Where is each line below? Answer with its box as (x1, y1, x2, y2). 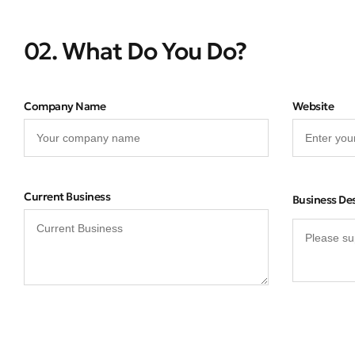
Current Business (24, 189, 110, 204)
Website (292, 99, 334, 114)
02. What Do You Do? (24, 36, 246, 67)
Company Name (24, 99, 105, 114)
